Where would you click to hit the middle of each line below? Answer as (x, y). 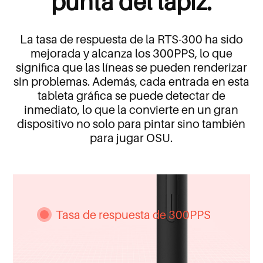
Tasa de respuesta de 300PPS (133, 215)
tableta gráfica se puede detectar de (131, 95)
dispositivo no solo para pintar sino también (131, 124)
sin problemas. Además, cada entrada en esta (131, 81)
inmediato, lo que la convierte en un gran (131, 109)
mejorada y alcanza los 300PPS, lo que (131, 53)
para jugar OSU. (131, 138)
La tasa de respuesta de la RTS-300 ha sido (131, 39)
